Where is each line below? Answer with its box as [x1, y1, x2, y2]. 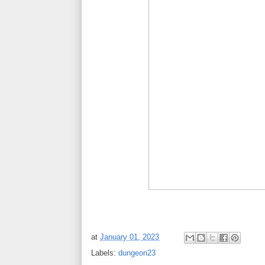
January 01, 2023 [100, 232, 159, 242]
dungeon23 [118, 248, 156, 257]
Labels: [91, 248, 118, 257]
